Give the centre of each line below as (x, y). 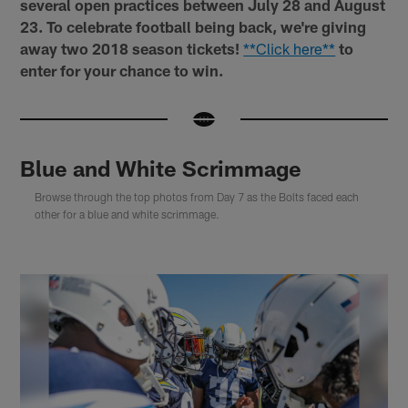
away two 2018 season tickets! (130, 49)
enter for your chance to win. (122, 71)
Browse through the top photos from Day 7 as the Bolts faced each (197, 197)
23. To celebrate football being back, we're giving (194, 27)
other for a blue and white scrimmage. (127, 214)
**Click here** (290, 49)
